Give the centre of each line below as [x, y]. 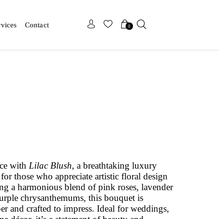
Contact [37, 25]
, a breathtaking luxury [114, 165]
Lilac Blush [50, 165]
